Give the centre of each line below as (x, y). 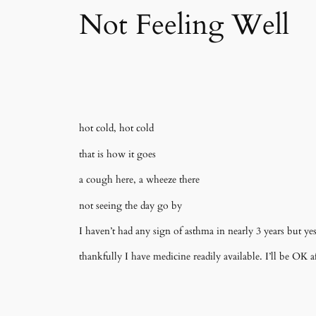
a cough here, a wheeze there (139, 180)
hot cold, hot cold (116, 128)
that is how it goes (117, 154)
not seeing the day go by (130, 205)
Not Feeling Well (184, 25)
